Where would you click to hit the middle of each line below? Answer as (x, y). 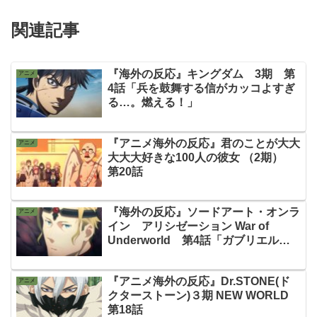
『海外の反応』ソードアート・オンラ (203, 212)
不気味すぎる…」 (152, 255)
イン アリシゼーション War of (188, 226)
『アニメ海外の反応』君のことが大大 (203, 143)
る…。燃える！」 (152, 102)
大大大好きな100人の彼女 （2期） (201, 157)
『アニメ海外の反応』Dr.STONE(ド (198, 281)
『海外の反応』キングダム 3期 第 (201, 74)
